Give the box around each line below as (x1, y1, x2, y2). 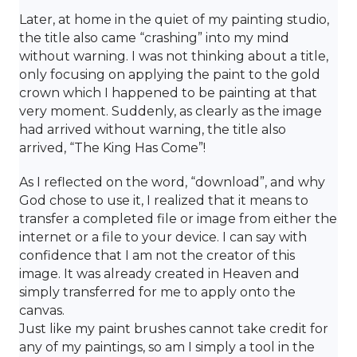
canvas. (19, 302, 65, 318)
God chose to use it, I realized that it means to (19, 192, 308, 208)
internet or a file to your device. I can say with (19, 229, 307, 245)
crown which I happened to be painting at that (19, 84, 317, 100)
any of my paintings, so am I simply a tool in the (19, 339, 315, 355)
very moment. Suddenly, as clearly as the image (19, 103, 322, 119)
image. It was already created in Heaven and (19, 265, 300, 281)
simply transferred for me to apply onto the (19, 284, 296, 300)
